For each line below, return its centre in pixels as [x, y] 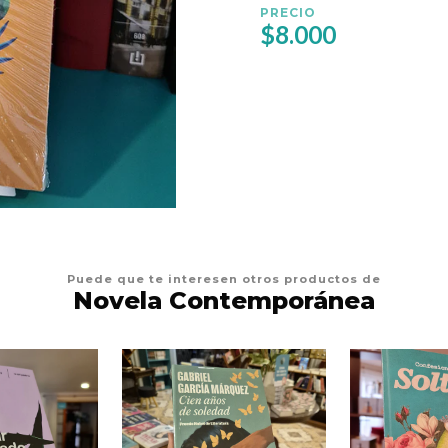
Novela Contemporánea [224, 300]
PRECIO [288, 12]
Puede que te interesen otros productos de [224, 279]
